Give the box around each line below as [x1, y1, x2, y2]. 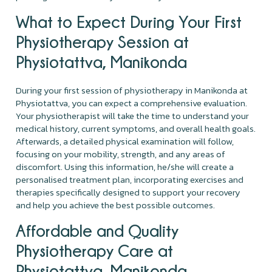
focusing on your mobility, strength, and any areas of [16, 146, 226, 161]
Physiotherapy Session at [16, 32, 189, 50]
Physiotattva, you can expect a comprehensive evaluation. [16, 95, 248, 110]
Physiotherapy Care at [16, 241, 174, 259]
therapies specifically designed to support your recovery [16, 185, 241, 199]
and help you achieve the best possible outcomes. [16, 197, 216, 212]
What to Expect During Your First [16, 12, 242, 30]
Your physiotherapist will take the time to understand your [16, 108, 250, 123]
